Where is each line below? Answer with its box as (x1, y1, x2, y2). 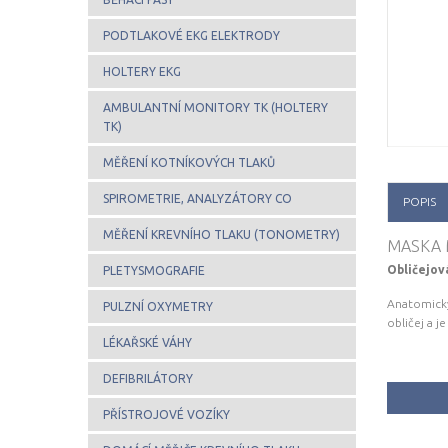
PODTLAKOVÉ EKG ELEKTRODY (103, 29, 280, 42)
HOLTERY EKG (103, 65, 181, 78)
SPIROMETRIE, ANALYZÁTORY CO (103, 192, 292, 205)
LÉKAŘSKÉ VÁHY (103, 336, 192, 349)
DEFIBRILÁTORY (103, 372, 193, 385)
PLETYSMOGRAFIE (103, 264, 205, 277)
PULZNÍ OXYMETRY (103, 300, 213, 313)
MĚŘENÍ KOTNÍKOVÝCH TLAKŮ (103, 156, 275, 169)
